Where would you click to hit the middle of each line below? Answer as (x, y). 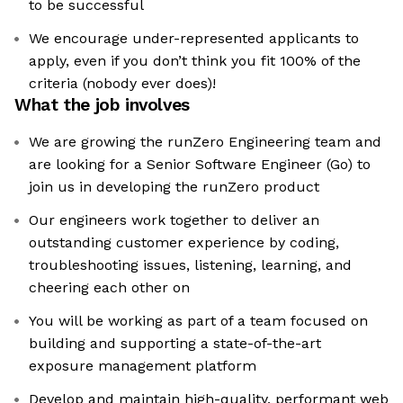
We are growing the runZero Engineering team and (205, 142)
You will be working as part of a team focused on (198, 321)
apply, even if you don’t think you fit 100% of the (195, 61)
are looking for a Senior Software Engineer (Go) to (200, 165)
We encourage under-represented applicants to (194, 39)
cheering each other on (109, 288)
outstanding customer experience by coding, (184, 243)
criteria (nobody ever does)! (122, 84)
